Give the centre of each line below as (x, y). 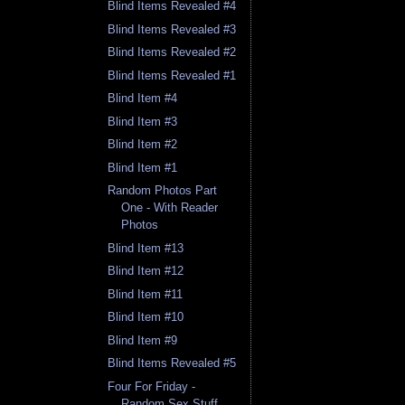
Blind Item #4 (143, 99)
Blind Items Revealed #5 (172, 363)
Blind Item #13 (146, 248)
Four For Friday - (152, 386)
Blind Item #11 (146, 294)
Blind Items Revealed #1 (172, 75)
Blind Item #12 (146, 271)
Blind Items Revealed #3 (172, 29)
